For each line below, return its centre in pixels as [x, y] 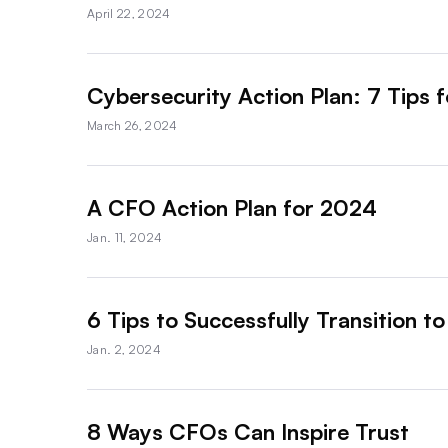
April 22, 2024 [129, 13]
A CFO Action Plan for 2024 [232, 207]
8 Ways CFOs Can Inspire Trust [248, 431]
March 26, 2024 [132, 125]
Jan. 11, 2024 [125, 237]
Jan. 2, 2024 [124, 349]
